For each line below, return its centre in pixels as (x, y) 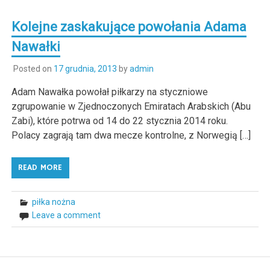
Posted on (33, 68)
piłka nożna (54, 202)
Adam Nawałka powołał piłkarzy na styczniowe (110, 92)
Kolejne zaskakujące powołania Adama (129, 27)
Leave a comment (67, 215)
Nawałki (36, 47)
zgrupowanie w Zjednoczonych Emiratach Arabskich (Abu (131, 106)
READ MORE (40, 167)
